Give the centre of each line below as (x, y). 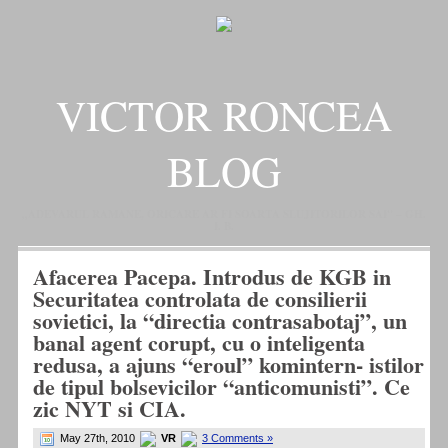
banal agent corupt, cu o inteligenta (199, 343)
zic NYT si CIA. (109, 409)
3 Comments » (237, 438)
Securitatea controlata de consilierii (200, 299)
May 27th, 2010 (97, 438)
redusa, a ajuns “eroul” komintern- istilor (228, 365)
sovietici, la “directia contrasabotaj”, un (220, 321)
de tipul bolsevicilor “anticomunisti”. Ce (221, 387)
